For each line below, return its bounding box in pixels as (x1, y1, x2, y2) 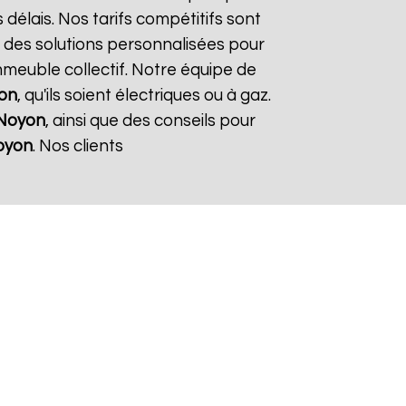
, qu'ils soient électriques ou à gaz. (16, 87, 271, 104)
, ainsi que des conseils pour (45, 112, 256, 130)
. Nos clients (32, 138, 123, 155)
